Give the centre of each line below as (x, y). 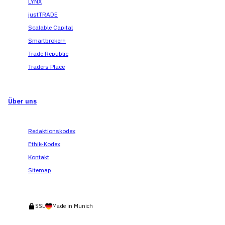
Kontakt (39, 157)
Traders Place (46, 67)
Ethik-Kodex (44, 144)
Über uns (22, 101)
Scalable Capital (50, 27)
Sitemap (40, 170)
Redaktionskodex (52, 131)
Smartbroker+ (47, 40)
